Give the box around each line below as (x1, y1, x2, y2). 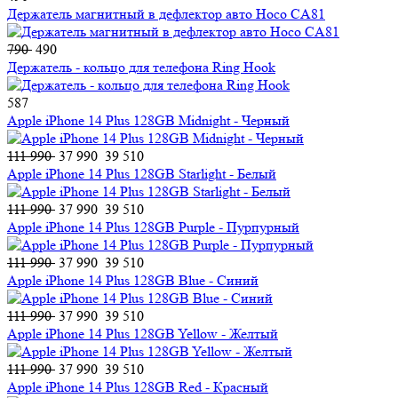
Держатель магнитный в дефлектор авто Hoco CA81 (7, 4, 325, 22)
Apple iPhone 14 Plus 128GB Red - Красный (7, 378, 268, 395)
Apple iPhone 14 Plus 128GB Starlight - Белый (7, 164, 276, 182)
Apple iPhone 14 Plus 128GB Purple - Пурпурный (7, 218, 299, 235)
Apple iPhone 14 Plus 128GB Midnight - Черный (7, 111, 290, 129)
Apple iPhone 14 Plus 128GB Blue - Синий (7, 271, 259, 289)
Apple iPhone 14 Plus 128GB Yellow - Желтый (7, 324, 278, 342)
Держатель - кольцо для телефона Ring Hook (7, 58, 275, 76)
